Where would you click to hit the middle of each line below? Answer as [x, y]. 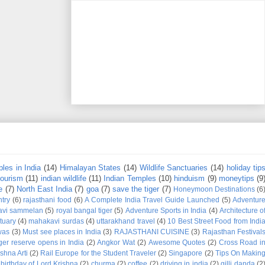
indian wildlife [63, 179]
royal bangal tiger [84, 211]
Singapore [186, 253]
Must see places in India [62, 232]
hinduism [190, 179]
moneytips [236, 179]
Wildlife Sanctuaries [174, 168]
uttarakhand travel [126, 221]
